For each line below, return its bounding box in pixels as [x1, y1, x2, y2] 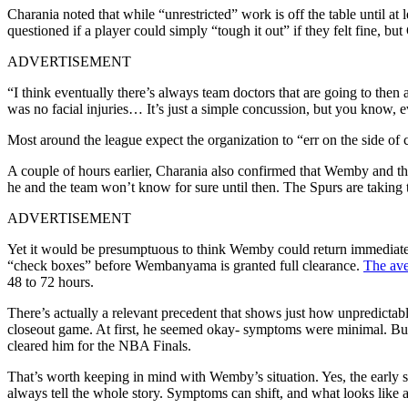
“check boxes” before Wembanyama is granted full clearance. [7, 257, 363, 273]
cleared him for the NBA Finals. [7, 337, 191, 353]
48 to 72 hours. [7, 273, 94, 290]
